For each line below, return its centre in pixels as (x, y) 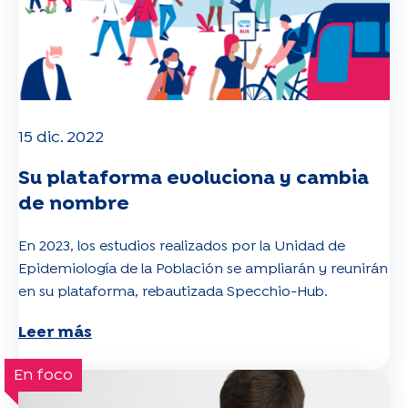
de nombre (74, 204)
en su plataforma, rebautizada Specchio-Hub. (173, 292)
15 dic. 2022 (61, 138)
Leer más (55, 333)
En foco (43, 376)
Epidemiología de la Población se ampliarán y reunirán (203, 269)
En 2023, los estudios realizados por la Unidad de (182, 246)
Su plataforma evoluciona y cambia (194, 178)
